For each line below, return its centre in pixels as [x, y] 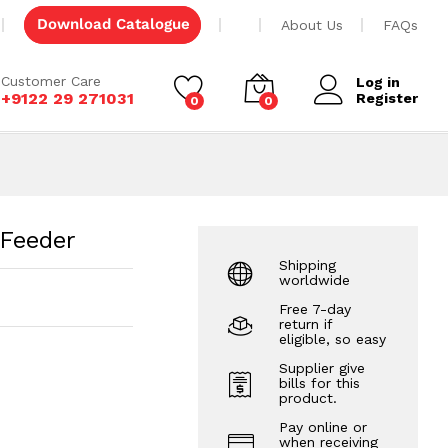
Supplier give [322, 368]
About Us [312, 24]
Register [387, 98]
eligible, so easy [333, 339]
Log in [378, 82]
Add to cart [348, 17]
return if [306, 324]
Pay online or [323, 427]
